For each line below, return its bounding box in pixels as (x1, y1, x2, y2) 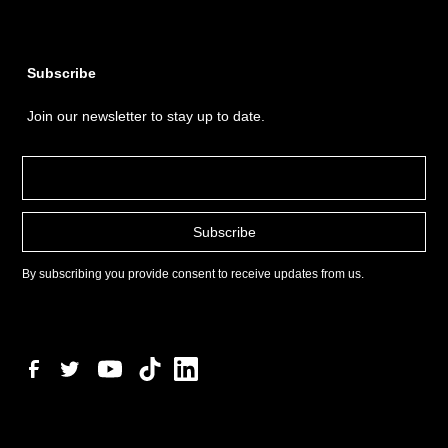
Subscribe (27, 65, 97, 82)
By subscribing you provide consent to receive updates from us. (22, 267, 365, 282)
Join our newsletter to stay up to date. (27, 108, 266, 125)
